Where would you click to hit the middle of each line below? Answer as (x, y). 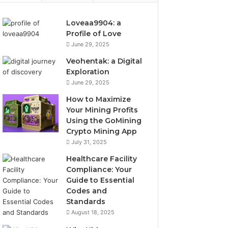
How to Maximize (99, 99)
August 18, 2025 (93, 212)
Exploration (88, 72)
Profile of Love (94, 33)
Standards (86, 201)
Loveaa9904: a (94, 23)
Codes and (87, 191)
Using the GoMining (104, 120)
